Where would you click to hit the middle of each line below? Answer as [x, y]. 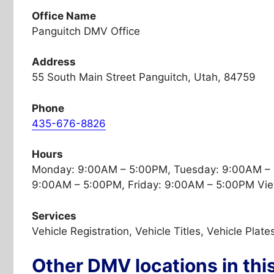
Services [54, 216]
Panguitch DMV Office [86, 31]
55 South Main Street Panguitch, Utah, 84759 [144, 77]
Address [54, 62]
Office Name [64, 16]
